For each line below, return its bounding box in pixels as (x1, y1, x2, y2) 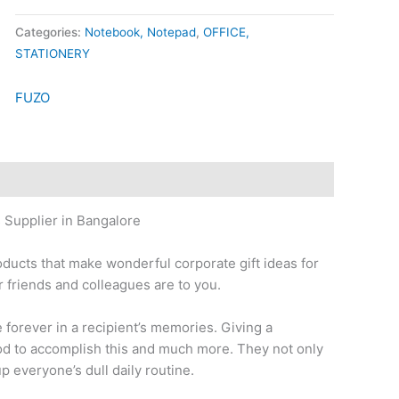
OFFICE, (202, 24, 249, 39)
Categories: (14, 24, 85, 39)
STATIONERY (14, 45, 90, 61)
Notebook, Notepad (84, 24, 196, 39)
